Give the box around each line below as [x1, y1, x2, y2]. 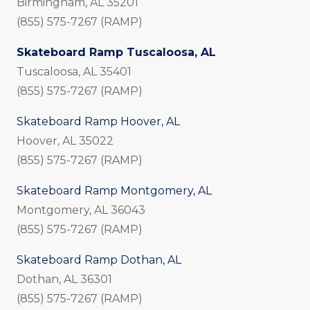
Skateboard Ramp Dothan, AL [17, 253, 181, 266]
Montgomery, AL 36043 [17, 203, 145, 217]
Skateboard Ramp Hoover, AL [17, 115, 180, 128]
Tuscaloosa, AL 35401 [17, 65, 131, 78]
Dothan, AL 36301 [17, 273, 112, 286]
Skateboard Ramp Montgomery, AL [17, 184, 212, 197]
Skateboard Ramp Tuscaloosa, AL [17, 46, 216, 59]
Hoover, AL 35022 [17, 134, 113, 147]
